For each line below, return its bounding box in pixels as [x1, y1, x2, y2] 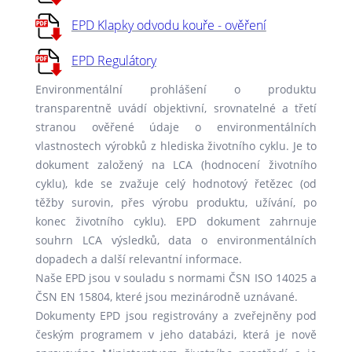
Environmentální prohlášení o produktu [35, 82, 317, 97]
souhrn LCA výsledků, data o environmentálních [35, 233, 317, 247]
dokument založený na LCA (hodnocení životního [35, 157, 317, 172]
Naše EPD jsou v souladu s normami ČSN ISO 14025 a [35, 270, 317, 285]
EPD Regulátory [71, 52, 156, 70]
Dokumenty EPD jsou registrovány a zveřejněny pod [35, 308, 317, 323]
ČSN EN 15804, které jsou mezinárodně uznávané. [35, 289, 298, 304]
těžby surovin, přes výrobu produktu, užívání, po [35, 195, 317, 210]
